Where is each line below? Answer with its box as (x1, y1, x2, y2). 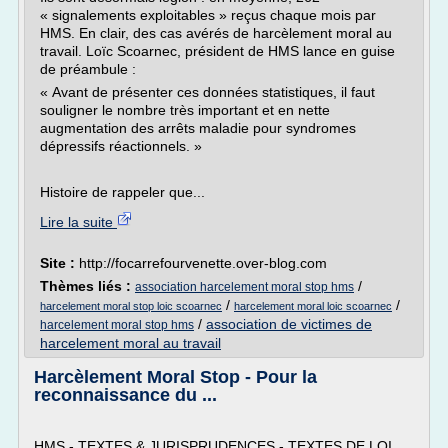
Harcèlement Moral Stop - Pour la (34, 367, 317, 387)
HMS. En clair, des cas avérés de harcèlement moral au (40, 25, 392, 41)
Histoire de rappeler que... (40, 184, 205, 200)
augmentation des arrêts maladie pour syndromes (40, 120, 356, 136)
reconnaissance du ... (34, 385, 217, 405)
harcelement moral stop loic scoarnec (40, 300, 222, 312)
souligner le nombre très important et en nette (40, 102, 330, 118)
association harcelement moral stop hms (135, 280, 354, 294)
